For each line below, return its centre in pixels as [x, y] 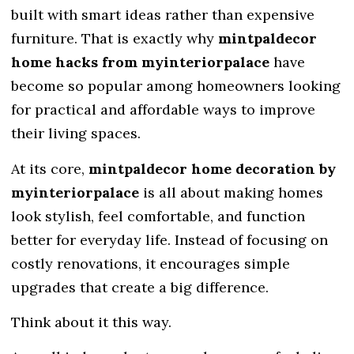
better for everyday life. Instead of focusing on [169, 239]
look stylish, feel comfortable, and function [158, 216]
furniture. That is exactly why [115, 39]
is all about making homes [231, 192]
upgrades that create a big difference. [140, 287]
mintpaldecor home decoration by [212, 168]
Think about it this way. [91, 322]
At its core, [50, 168]
